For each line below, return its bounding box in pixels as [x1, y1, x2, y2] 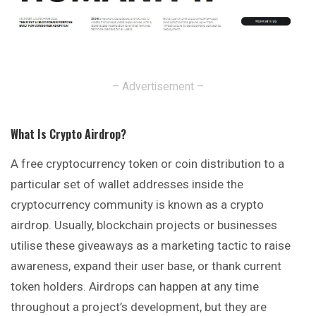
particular [11, 177, 63, 192]
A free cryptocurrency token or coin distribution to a [11, 157, 284, 171]
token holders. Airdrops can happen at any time [11, 279, 259, 294]
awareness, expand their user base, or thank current [11, 259, 281, 274]
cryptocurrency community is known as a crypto [11, 197, 264, 212]
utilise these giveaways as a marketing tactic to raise [11, 238, 291, 253]
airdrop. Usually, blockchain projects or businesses [11, 218, 277, 233]
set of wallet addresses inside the [63, 177, 243, 192]
